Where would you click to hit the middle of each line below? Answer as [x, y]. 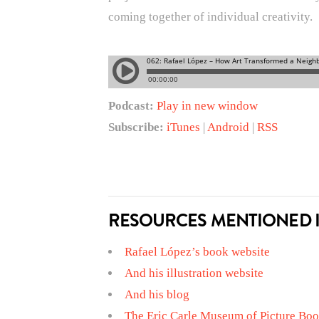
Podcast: [131, 106]
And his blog [157, 294]
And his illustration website [194, 273]
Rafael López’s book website [197, 251]
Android [228, 127]
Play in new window [207, 106]
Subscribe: [136, 127]
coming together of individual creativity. [210, 16]
